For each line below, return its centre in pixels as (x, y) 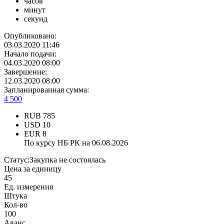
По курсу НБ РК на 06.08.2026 (76, 143)
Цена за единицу (33, 169)
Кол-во (16, 205)
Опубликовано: (30, 36)
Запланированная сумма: (46, 90)
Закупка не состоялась (67, 160)
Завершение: (25, 72)
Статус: (17, 160)
